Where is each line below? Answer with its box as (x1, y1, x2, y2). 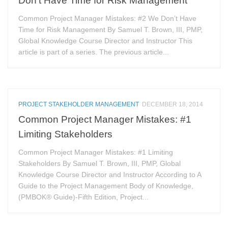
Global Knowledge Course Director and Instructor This (18, 36, 193, 45)
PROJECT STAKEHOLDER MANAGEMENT (18, 100, 139, 108)
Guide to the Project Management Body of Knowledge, (18, 181, 194, 190)
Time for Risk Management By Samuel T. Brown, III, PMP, (18, 25, 203, 34)
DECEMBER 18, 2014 (142, 100, 204, 108)
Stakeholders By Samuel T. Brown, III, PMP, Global (18, 159, 181, 167)
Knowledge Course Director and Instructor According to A (18, 170, 202, 179)
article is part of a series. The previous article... (18, 47, 169, 56)
